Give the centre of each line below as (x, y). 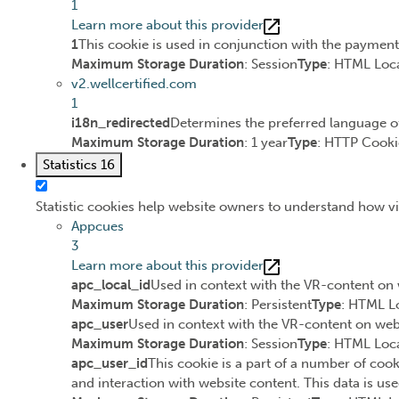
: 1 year (266, 143)
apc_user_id (110, 364)
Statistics (72, 165)
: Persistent (278, 305)
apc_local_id (111, 285)
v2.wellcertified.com (134, 84)
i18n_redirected (121, 123)
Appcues (98, 227)
